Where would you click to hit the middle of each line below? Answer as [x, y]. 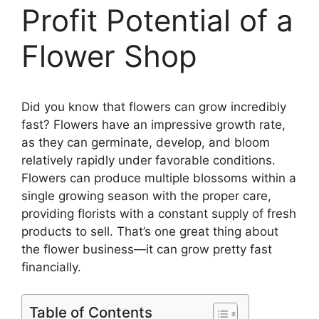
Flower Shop [109, 56]
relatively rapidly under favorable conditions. [148, 160]
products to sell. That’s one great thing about [150, 231]
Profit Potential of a [157, 20]
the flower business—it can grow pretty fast [147, 249]
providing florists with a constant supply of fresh [159, 213]
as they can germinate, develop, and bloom [146, 142]
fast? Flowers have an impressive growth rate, [153, 124]
